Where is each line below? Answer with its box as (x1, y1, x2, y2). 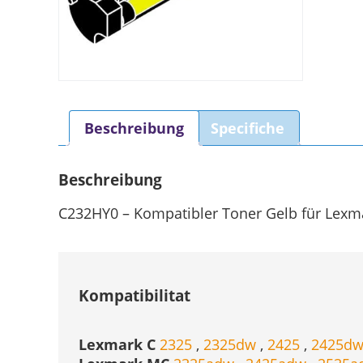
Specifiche (211, 118, 284, 138)
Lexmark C (79, 335, 160, 355)
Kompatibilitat (79, 284, 190, 306)
